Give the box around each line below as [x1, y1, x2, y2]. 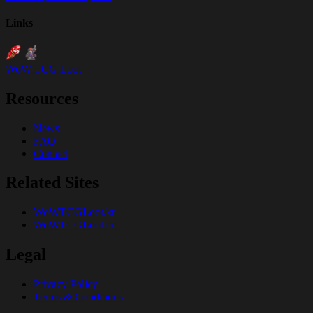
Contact [34, 147, 68, 159]
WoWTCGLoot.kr [34, 206, 115, 219]
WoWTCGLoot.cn [34, 219, 117, 231]
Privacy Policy [34, 278, 98, 291]
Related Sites [6, 173, 99, 192]
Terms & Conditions [34, 291, 123, 303]
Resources [6, 89, 78, 108]
